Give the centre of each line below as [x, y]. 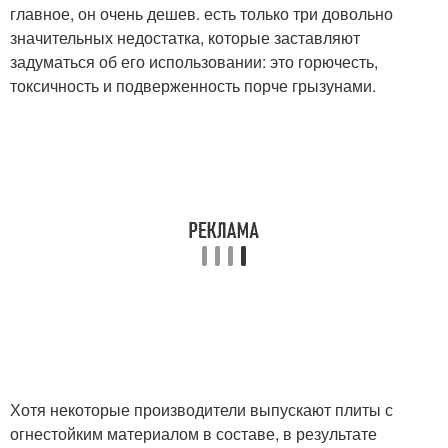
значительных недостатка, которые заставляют [185, 37]
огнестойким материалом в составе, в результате [193, 433]
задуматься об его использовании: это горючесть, [194, 61]
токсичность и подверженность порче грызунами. [193, 85]
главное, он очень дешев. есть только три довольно [201, 13]
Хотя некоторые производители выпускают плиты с [201, 409]
